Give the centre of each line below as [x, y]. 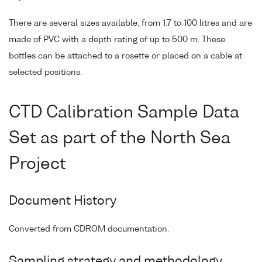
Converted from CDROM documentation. [89, 230]
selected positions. [45, 72]
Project [37, 165]
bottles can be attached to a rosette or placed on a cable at [125, 56]
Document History [63, 202]
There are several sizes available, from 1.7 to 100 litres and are [130, 23]
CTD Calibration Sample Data [124, 113]
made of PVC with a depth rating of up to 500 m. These [117, 39]
